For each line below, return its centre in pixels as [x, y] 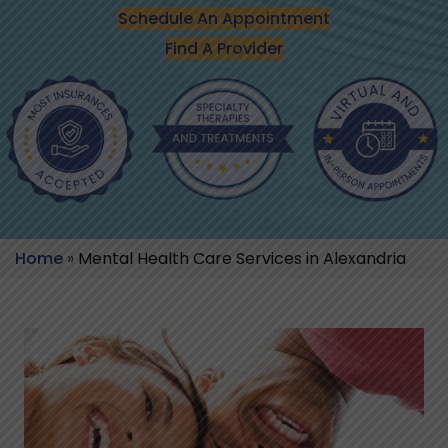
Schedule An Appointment [224, 19]
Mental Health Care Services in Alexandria [242, 259]
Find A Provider [224, 49]
